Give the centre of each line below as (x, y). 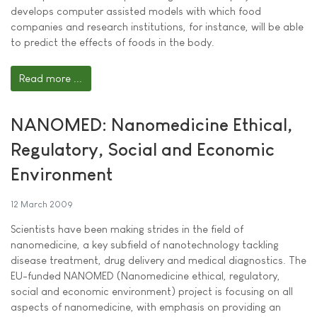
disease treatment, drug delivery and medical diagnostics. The (158, 260)
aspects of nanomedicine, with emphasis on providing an (146, 306)
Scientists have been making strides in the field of (127, 229)
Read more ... (51, 78)
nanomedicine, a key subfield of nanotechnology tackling (145, 244)
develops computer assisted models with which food (136, 11)
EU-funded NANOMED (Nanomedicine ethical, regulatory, (145, 275)
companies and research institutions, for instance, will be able (157, 26)
